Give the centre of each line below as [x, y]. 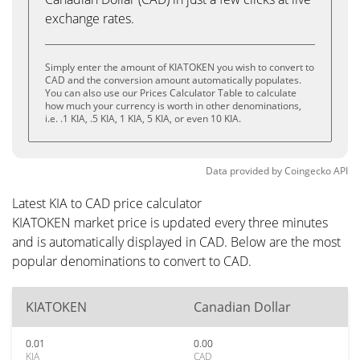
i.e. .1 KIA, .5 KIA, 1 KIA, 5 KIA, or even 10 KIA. [143, 119]
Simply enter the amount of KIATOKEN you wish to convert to [180, 67]
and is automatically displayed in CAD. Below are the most [176, 242]
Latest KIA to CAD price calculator [107, 203]
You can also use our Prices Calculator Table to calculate [171, 93]
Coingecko [308, 171]
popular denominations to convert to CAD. [132, 261]
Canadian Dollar [242, 307]
